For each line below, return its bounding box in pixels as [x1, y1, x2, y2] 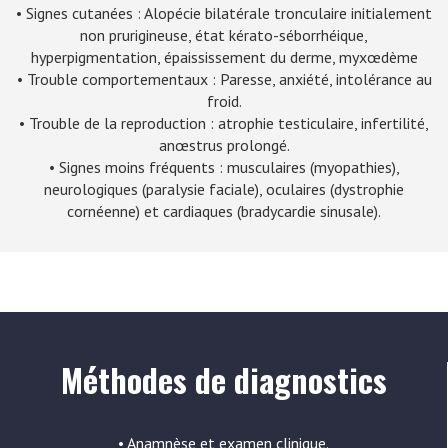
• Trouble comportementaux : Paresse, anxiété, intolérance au [16, 69, 432, 89]
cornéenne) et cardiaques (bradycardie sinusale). [67, 201, 381, 221]
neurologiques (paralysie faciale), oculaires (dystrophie [44, 179, 404, 199]
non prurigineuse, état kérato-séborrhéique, [80, 25, 368, 45]
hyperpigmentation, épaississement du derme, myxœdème [30, 47, 418, 67]
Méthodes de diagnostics [60, 356, 387, 403]
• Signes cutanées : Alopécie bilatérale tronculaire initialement [16, 3, 432, 23]
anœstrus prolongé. [158, 135, 290, 155]
